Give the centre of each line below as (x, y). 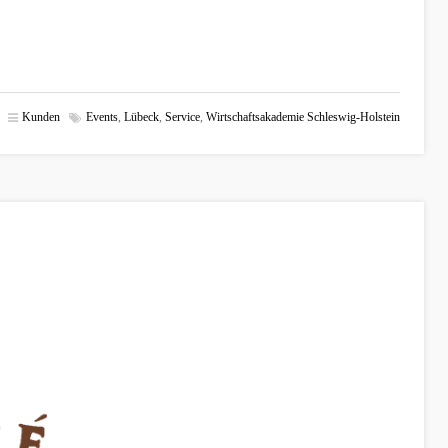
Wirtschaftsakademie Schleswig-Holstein (303, 117)
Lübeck (141, 117)
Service (182, 117)
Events (102, 117)
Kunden (41, 117)
